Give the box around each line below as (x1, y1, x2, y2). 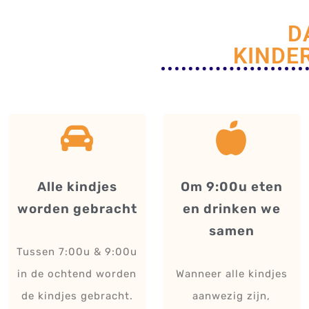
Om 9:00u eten (180, 179, 283, 195)
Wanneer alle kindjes (175, 268, 288, 281)
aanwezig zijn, (192, 290, 271, 303)
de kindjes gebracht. (21, 290, 133, 303)
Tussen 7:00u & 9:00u (17, 246, 138, 259)
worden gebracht (17, 201, 137, 217)
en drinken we (182, 201, 281, 217)
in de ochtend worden (17, 268, 137, 281)
